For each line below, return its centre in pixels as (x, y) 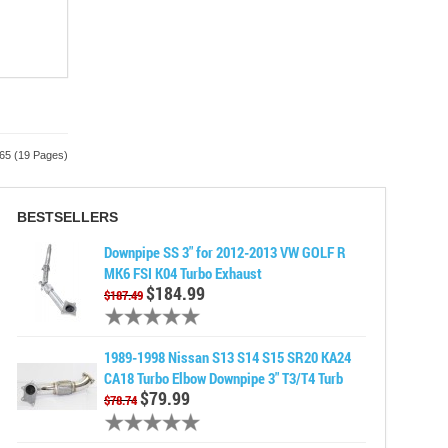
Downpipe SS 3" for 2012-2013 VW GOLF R (224, 252)
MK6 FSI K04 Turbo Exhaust (182, 273)
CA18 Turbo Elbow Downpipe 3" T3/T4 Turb (223, 378)
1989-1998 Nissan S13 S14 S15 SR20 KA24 (227, 357)
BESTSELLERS (67, 217)
